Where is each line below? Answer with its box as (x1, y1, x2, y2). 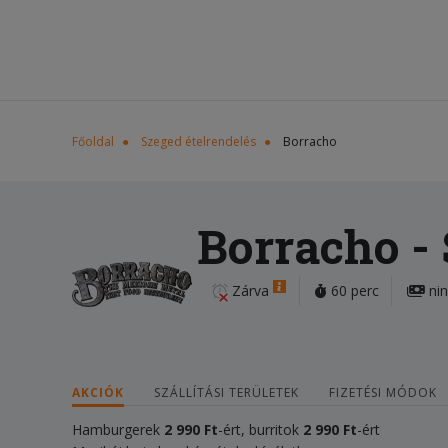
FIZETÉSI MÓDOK (329, 384, 437, 401)
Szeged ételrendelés (141, 133, 256, 150)
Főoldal (72, 133, 114, 150)
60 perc (327, 281, 379, 300)
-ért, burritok (218, 420, 299, 439)
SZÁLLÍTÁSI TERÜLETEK (154, 384, 299, 401)
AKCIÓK (72, 384, 124, 401)
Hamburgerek (72, 420, 164, 439)
